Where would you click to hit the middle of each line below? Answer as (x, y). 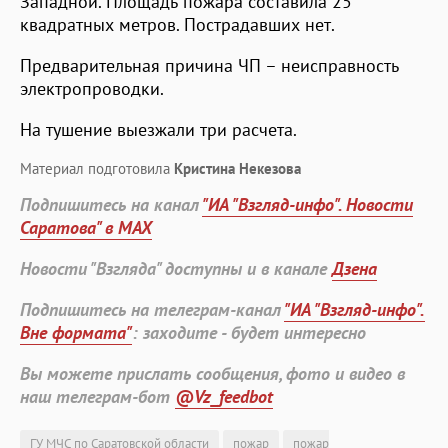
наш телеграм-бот (97, 397)
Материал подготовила (97, 169)
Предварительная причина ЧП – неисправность (209, 66)
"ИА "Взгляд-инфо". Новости (307, 205)
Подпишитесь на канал (111, 205)
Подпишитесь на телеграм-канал (152, 310)
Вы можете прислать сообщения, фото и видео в (212, 374)
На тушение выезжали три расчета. (158, 130)
